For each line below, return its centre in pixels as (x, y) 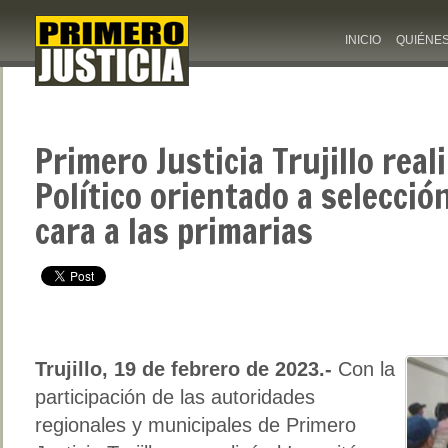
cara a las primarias (174, 231)
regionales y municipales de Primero (195, 424)
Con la (363, 368)
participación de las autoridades (175, 396)
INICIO (363, 40)
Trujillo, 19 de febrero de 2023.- (183, 368)
